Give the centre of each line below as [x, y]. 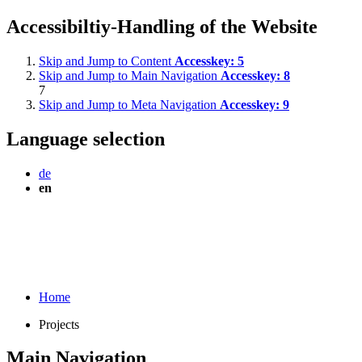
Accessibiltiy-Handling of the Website [162, 26]
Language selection [86, 139]
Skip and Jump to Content [107, 61]
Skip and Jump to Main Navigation [130, 75]
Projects [59, 324]
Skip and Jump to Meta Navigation [129, 104]
